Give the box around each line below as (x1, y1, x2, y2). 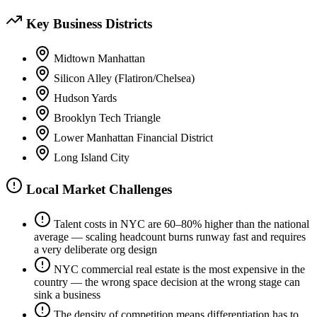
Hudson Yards (54, 91, 117, 104)
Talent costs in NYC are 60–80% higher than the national (54, 218, 309, 231)
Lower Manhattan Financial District (54, 131, 213, 144)
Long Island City (54, 151, 129, 163)
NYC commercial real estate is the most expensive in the (54, 263, 305, 276)
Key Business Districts (23, 16, 152, 31)
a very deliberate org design (34, 243, 157, 256)
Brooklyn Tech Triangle (54, 111, 161, 124)
